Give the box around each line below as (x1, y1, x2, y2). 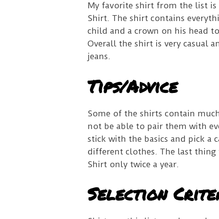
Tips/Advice (87, 73, 177, 98)
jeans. (87, 51, 110, 62)
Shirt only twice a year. (87, 159, 179, 169)
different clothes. (87, 146, 160, 156)
